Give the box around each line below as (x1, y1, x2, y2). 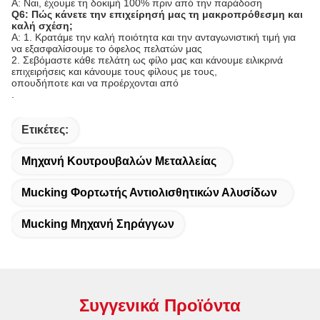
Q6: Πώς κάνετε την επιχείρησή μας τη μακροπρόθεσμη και (11, 9, 303, 21)
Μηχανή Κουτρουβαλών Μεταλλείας (21, 155, 216, 168)
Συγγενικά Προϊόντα (79, 296, 241, 316)
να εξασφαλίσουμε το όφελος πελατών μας (11, 43, 202, 55)
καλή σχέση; (11, 20, 73, 32)
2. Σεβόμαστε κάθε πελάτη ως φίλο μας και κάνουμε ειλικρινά (11, 54, 283, 66)
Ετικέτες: (21, 124, 69, 136)
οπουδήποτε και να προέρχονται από (11, 77, 179, 89)
